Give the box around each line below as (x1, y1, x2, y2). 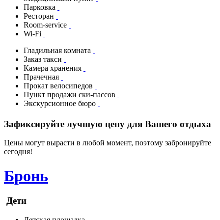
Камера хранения (24, 64, 83, 73)
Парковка (24, 3, 57, 12)
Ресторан (24, 12, 56, 21)
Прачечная (24, 73, 61, 82)
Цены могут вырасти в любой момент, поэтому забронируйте (4, 138, 211, 147)
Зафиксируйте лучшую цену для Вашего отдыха (4, 118, 211, 129)
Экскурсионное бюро (24, 99, 98, 108)
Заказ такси (24, 55, 64, 64)
